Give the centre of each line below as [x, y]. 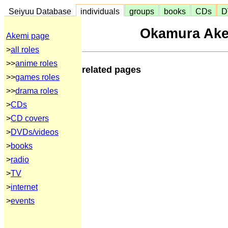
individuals [100, 11]
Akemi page [28, 36]
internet [24, 187]
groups [142, 11]
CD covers [30, 118]
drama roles [37, 91]
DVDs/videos [35, 132]
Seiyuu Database [40, 11]
